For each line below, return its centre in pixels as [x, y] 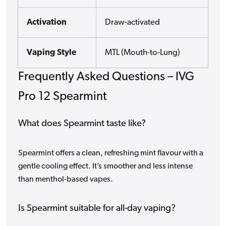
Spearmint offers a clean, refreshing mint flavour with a [111, 154]
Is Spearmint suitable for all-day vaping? [97, 209]
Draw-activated [132, 23]
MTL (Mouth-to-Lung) [142, 53]
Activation [46, 23]
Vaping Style [51, 53]
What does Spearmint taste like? [82, 124]
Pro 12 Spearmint [62, 97]
